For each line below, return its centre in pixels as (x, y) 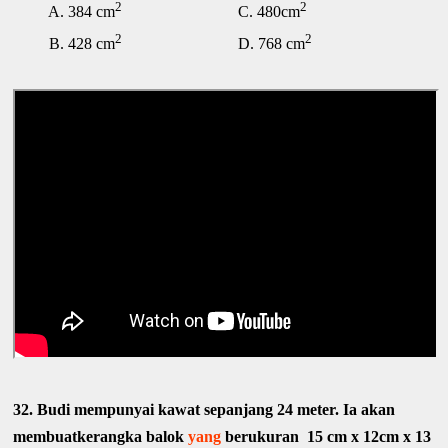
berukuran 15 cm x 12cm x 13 (326, 437)
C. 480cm (211, 11)
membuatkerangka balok (101, 437)
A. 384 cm (64, 11)
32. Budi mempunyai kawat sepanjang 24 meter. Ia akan (204, 410)
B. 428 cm (64, 43)
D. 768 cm (214, 43)
